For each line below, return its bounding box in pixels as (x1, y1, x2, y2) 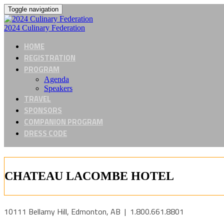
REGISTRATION (24, 52, 75, 63)
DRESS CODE (24, 127, 67, 139)
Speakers (44, 84, 72, 92)
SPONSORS (24, 104, 62, 116)
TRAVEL (24, 93, 51, 104)
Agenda (44, 75, 69, 83)
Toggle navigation (8, 5, 58, 13)
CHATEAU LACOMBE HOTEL (4, 169, 174, 182)
